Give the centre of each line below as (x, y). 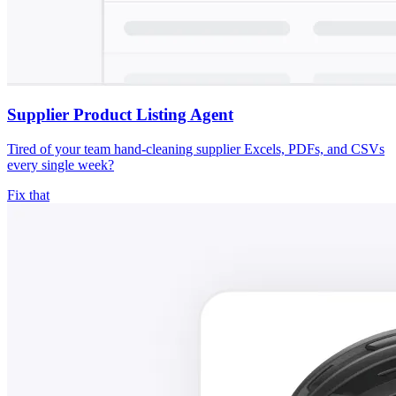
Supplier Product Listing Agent (120, 115)
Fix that (28, 195)
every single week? (61, 165)
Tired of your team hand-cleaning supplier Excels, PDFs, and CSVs (196, 149)
